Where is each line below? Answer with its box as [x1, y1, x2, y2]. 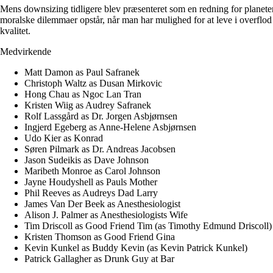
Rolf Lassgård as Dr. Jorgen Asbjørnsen [24, 110, 177, 121]
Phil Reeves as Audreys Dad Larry [24, 187, 158, 198]
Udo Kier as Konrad [24, 132, 103, 143]
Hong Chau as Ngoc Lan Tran [24, 88, 141, 99]
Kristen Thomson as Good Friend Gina [24, 231, 175, 242]
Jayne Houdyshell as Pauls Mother [24, 176, 157, 187]
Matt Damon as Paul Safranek [24, 66, 140, 77]
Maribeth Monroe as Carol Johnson [24, 165, 160, 176]
